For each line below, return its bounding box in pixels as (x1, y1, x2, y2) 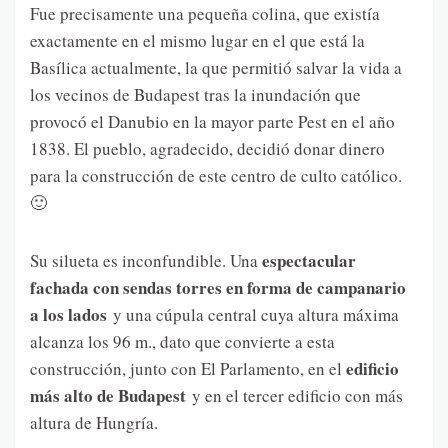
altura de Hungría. (30, 410, 158, 434)
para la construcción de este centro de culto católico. (30, 163, 402, 187)
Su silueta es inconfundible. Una (30, 248, 258, 272)
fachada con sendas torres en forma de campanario (30, 274, 406, 300)
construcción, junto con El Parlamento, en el (30, 356, 346, 380)
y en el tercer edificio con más (192, 383, 403, 407)
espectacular (258, 247, 356, 273)
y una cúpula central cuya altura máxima (113, 302, 399, 326)
